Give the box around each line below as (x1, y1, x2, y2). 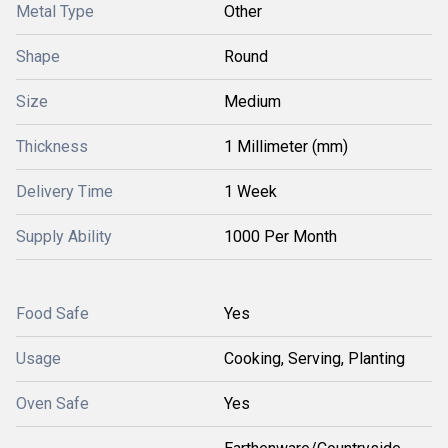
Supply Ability (16, 226, 112, 246)
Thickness (16, 136, 88, 156)
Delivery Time (16, 181, 113, 201)
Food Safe (16, 303, 89, 323)
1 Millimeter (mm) (224, 136, 348, 156)
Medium (224, 91, 281, 111)
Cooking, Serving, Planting (224, 348, 405, 368)
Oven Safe (16, 393, 89, 413)
